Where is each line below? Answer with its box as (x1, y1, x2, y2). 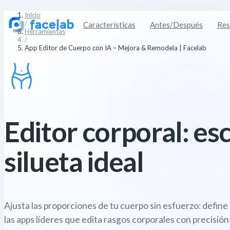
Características (83, 20, 136, 29)
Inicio (25, 11, 41, 19)
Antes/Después (150, 20, 203, 29)
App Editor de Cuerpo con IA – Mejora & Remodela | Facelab (25, 44, 206, 52)
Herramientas (25, 27, 65, 35)
